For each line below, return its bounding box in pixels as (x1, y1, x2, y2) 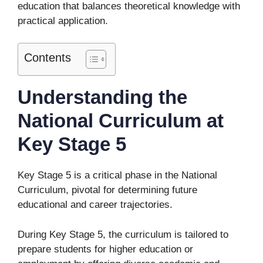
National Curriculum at (18, 110, 224, 131)
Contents (24, 51, 71, 64)
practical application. (18, 15, 111, 26)
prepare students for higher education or (18, 243, 193, 255)
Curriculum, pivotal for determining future (18, 184, 197, 195)
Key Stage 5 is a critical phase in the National (18, 170, 217, 181)
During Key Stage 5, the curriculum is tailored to (18, 228, 228, 240)
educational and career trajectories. (18, 199, 173, 210)
